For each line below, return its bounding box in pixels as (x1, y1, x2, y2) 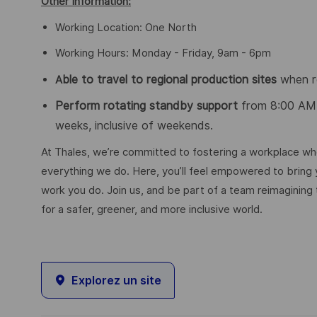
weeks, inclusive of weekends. (55, 119, 213, 133)
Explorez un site (71, 273, 161, 287)
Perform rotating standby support (55, 99, 238, 113)
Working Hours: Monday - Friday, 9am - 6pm (55, 47, 271, 60)
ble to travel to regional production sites (62, 72, 280, 86)
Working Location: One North (55, 21, 197, 34)
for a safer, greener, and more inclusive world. (41, 203, 263, 217)
